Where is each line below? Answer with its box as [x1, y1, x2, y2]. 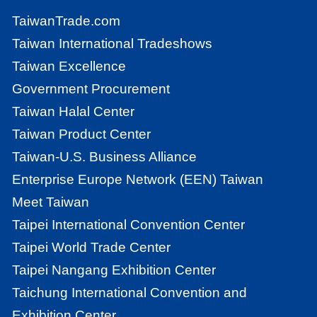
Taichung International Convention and [12, 284, 248, 300]
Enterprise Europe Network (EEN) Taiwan [12, 171, 264, 187]
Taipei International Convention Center [12, 217, 246, 232]
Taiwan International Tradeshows [12, 35, 213, 51]
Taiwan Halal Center [12, 103, 135, 119]
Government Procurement [12, 81, 171, 96]
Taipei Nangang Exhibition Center [12, 262, 217, 277]
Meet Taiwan [12, 194, 90, 209]
